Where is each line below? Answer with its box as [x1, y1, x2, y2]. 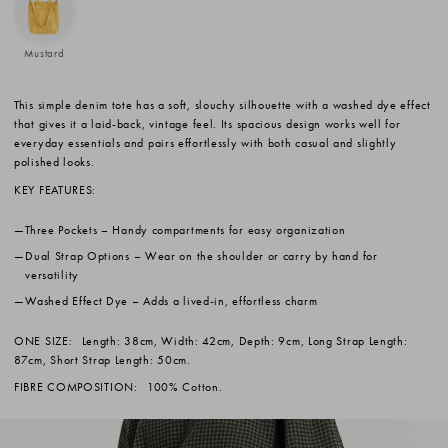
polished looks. [14, 154, 95, 171]
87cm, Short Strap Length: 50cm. [14, 351, 191, 368]
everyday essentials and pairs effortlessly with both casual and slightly [14, 135, 397, 152]
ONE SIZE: [14, 332, 73, 349]
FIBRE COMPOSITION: [14, 378, 138, 395]
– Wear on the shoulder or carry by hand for [129, 247, 378, 264]
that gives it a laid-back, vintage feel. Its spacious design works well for [14, 116, 401, 133]
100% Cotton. [143, 378, 223, 395]
